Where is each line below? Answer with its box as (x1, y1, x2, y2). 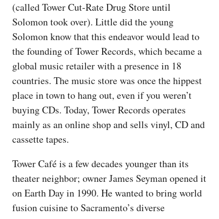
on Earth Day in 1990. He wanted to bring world (12, 186, 202, 200)
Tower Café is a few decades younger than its (12, 157, 189, 171)
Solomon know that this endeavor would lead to (12, 30, 199, 44)
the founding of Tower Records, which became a (12, 44, 202, 58)
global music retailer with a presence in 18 (12, 59, 181, 73)
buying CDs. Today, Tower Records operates (12, 103, 186, 117)
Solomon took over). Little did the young (12, 15, 174, 29)
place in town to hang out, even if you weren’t (12, 88, 192, 102)
